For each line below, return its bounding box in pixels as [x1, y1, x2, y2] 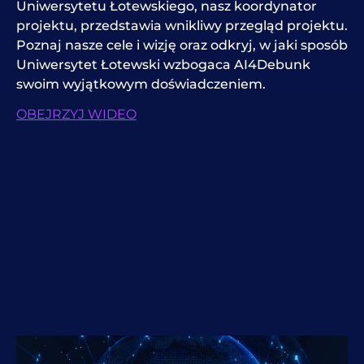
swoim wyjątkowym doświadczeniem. [16, 76, 266, 93]
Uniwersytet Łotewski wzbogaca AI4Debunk [16, 57, 310, 73]
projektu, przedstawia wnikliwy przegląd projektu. [16, 18, 348, 34]
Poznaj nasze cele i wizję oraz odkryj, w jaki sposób [16, 37, 348, 54]
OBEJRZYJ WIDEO [16, 106, 136, 122]
